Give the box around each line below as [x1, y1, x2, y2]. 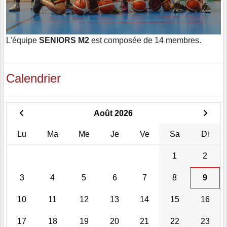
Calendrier [6, 71, 61, 85]
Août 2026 [94, 108, 133, 118]
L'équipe [6, 35, 39, 45]
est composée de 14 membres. [89, 35, 201, 45]
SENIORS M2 [39, 35, 89, 45]
